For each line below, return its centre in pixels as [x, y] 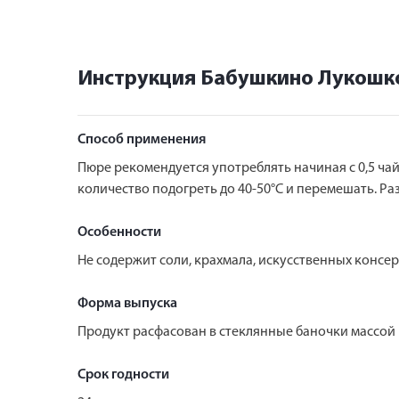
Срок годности [123, 375]
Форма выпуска [127, 303]
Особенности [119, 232]
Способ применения [142, 139]
